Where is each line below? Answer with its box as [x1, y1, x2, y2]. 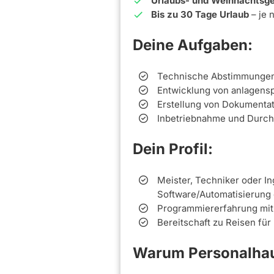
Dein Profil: [133, 140, 213, 158]
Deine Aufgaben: [133, 36, 253, 54]
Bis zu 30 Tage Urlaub [151, 9, 249, 21]
